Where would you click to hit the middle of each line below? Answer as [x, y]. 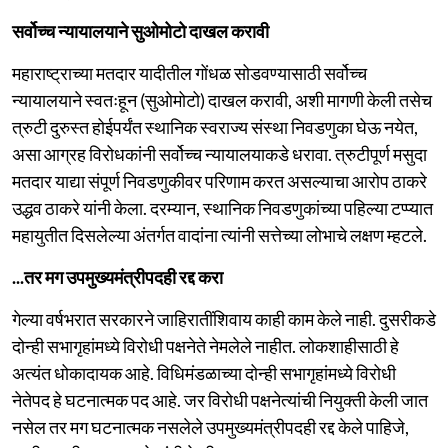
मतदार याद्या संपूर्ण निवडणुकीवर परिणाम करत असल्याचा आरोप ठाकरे [219, 180]
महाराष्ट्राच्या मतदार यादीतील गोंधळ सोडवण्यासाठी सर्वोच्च [189, 72]
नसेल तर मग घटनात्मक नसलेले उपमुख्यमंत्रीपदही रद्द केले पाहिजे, [210, 426]
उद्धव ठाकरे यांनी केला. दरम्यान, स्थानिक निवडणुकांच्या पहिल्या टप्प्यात [222, 207]
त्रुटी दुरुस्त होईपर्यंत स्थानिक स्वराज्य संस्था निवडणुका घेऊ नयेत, [215, 126]
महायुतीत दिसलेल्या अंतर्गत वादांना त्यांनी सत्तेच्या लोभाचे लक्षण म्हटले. [219, 234]
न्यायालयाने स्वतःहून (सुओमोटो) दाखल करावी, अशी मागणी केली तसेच [222, 99]
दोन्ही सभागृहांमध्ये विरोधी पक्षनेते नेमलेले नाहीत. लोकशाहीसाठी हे [205, 345]
